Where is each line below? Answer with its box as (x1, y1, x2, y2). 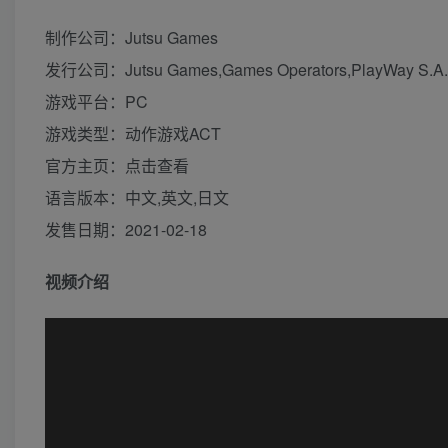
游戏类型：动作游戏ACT (45, 121, 221, 145)
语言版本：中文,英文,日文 (45, 185, 229, 209)
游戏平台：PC (45, 89, 148, 113)
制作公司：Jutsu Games (45, 25, 218, 49)
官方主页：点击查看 (45, 153, 189, 177)
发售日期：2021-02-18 (45, 217, 207, 241)
